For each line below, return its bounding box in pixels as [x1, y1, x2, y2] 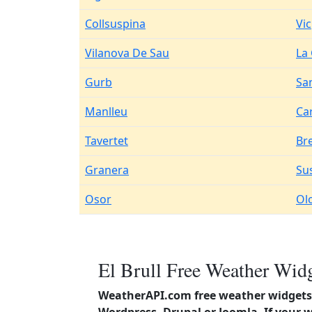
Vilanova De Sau [85, 45, 169, 61]
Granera [85, 162, 129, 178]
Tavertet [85, 133, 128, 148]
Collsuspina [85, 16, 146, 31]
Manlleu [85, 104, 127, 119]
